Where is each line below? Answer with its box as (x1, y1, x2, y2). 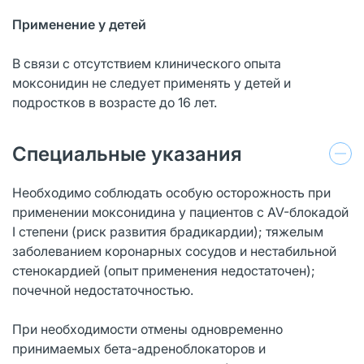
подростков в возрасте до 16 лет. (12, 93, 217, 110)
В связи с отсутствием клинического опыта (12, 54, 281, 71)
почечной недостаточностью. (12, 281, 193, 298)
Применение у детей (12, 15, 146, 32)
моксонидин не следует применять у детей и (12, 74, 291, 91)
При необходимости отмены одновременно (12, 320, 283, 337)
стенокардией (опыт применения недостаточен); (12, 262, 315, 279)
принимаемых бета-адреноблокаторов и (12, 340, 266, 357)
